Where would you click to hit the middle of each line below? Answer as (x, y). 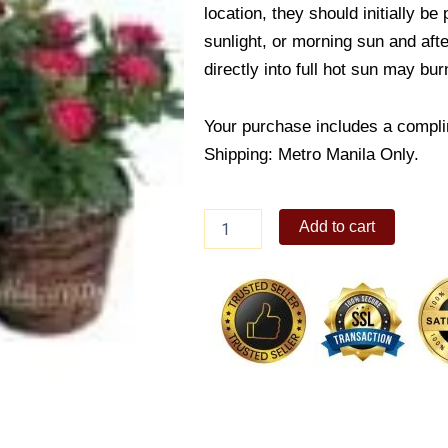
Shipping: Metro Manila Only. (311, 155)
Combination (243, 258)
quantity (228, 278)
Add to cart (337, 227)
